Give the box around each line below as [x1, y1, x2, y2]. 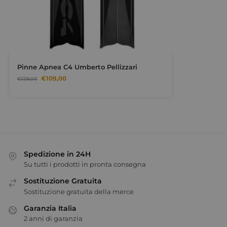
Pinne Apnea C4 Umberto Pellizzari [17, 63, 137, 71]
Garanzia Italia [24, 203, 77, 213]
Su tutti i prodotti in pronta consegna [24, 160, 146, 169]
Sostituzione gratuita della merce [24, 187, 134, 196]
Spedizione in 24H [24, 149, 91, 159]
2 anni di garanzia [24, 214, 83, 223]
